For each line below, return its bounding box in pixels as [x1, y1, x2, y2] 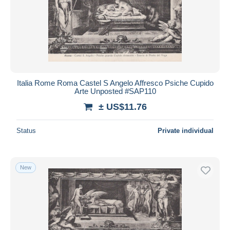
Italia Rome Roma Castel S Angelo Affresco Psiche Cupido [16, 78, 214, 87]
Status [16, 126, 36, 135]
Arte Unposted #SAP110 [74, 86, 156, 95]
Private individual [158, 126, 214, 135]
